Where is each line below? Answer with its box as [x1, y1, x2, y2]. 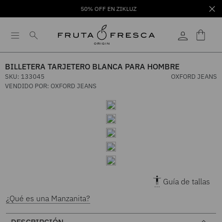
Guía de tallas [163, 176, 210, 186]
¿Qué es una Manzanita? [6, 193, 91, 203]
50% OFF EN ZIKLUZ [81, 5, 137, 12]
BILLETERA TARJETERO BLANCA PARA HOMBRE [5, 61, 179, 71]
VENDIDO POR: [5, 82, 51, 90]
